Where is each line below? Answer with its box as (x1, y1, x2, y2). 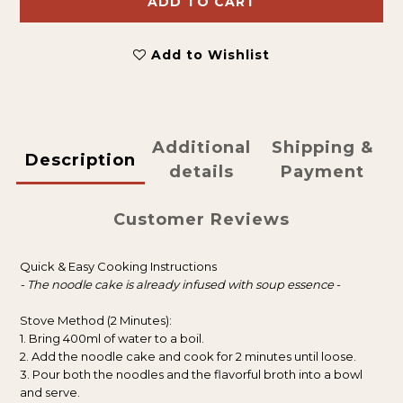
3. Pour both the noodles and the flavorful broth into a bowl (20, 367, 363, 381)
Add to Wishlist (151, 47, 270, 63)
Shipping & (272, 138, 374, 157)
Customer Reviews (113, 210, 290, 229)
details (169, 162, 234, 182)
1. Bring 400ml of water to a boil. (20, 331, 204, 345)
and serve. (20, 385, 80, 399)
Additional (152, 138, 251, 157)
